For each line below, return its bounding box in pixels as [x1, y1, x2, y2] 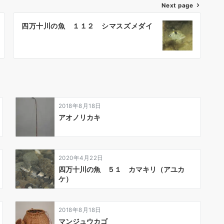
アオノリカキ [58, 112, 100, 121]
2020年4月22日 [58, 154, 103, 161]
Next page [161, 1, 193, 9]
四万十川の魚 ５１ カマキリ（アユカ [58, 164, 184, 173]
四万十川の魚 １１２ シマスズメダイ [21, 21, 153, 30]
